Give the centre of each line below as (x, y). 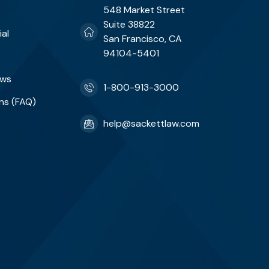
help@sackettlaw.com (151, 123)
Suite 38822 (129, 24)
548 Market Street (144, 10)
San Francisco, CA (143, 39)
